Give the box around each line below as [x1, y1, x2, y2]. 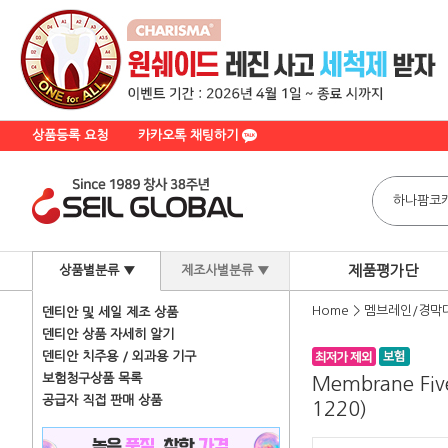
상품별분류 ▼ [58, 264, 135, 277]
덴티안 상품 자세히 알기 [42, 328, 174, 341]
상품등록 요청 [32, 129, 108, 142]
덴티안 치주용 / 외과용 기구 [42, 350, 196, 363]
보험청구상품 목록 [42, 372, 142, 385]
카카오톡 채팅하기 [138, 129, 242, 142]
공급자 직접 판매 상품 [42, 394, 162, 407]
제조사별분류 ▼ [181, 264, 269, 277]
